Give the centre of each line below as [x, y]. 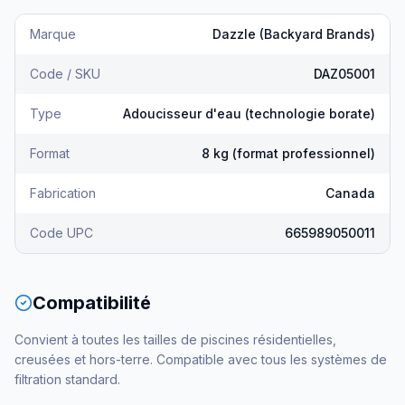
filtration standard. [67, 380]
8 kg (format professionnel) [288, 154]
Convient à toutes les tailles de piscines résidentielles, [175, 340]
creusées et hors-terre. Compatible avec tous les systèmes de [201, 360]
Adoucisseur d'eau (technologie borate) [249, 114]
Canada [350, 193]
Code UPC [61, 233]
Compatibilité [92, 303]
